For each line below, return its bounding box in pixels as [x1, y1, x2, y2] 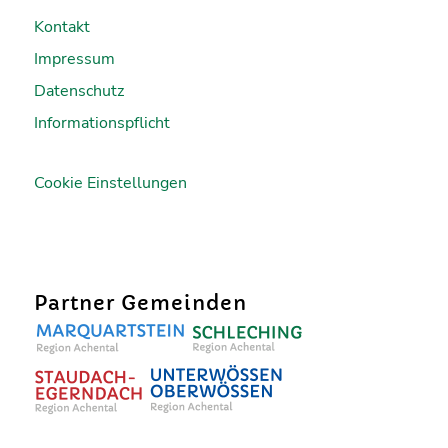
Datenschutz [33, 79, 124, 102]
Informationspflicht [33, 111, 170, 134]
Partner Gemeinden [33, 290, 247, 316]
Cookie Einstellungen [33, 171, 187, 194]
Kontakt [33, 15, 90, 38]
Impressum [33, 47, 115, 70]
